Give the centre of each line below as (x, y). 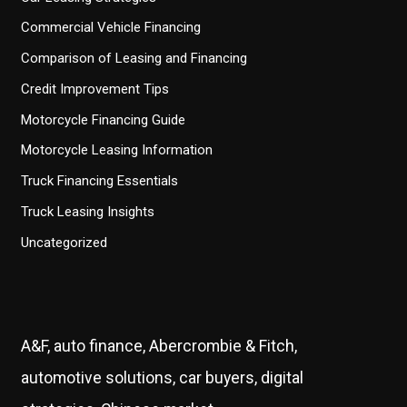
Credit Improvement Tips (95, 89)
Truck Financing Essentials (100, 181)
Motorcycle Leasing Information (117, 150)
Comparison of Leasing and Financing (134, 59)
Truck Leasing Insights (88, 211)
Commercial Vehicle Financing (111, 28)
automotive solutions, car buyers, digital (163, 378)
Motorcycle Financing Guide (104, 119)
